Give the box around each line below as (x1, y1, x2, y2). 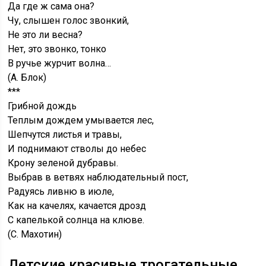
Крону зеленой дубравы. (8, 157, 119, 169)
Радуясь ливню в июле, (8, 186, 115, 198)
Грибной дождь (8, 100, 77, 112)
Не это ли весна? (8, 29, 83, 41)
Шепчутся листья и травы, (8, 129, 122, 141)
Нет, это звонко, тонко (8, 43, 107, 55)
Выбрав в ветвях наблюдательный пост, (8, 172, 189, 183)
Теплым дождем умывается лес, (8, 115, 154, 126)
